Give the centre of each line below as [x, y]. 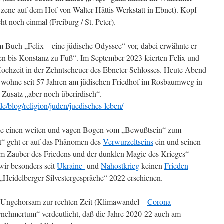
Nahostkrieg [120, 166]
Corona [159, 202]
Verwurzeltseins [128, 142]
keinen [152, 166]
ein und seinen [177, 142]
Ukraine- [71, 166]
